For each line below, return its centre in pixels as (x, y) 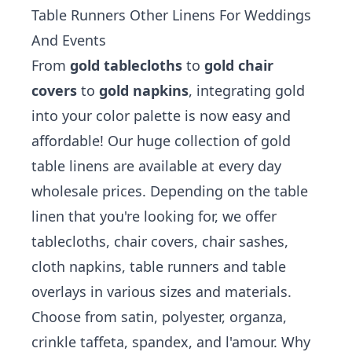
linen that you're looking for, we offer (154, 216)
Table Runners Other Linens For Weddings (171, 15)
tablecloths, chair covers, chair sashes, (160, 241)
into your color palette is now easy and (161, 115)
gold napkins (144, 90)
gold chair (239, 65)
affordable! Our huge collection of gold (161, 141)
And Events (69, 40)
